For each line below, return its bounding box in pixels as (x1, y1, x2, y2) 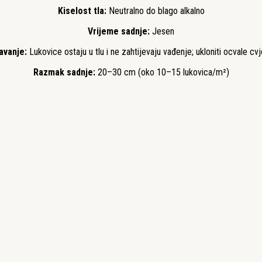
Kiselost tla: (57, 5, 109, 16)
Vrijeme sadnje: (88, 25, 152, 37)
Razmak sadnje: (33, 66, 98, 78)
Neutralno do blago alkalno (108, 5, 205, 16)
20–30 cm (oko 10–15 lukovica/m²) (97, 66, 229, 78)
